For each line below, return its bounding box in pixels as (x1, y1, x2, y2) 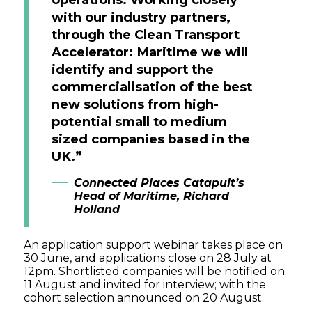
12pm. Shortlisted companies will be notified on (24, 265, 286, 279)
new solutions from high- (52, 96, 219, 113)
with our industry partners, (52, 9, 231, 26)
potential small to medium (52, 114, 228, 130)
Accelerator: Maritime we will (52, 44, 249, 61)
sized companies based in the (52, 131, 251, 148)
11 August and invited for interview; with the (24, 278, 267, 292)
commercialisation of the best (52, 79, 253, 95)
